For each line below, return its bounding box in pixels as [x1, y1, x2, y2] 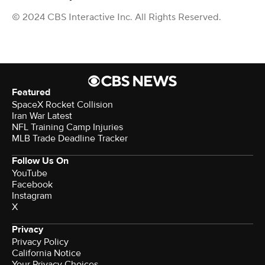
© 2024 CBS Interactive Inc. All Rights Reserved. [12, 11, 221, 23]
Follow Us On [12, 154, 69, 167]
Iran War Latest [12, 109, 72, 122]
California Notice [12, 247, 81, 259]
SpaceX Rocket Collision [12, 98, 113, 111]
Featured [12, 86, 50, 98]
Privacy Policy [12, 235, 69, 248]
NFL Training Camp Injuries [12, 121, 123, 133]
